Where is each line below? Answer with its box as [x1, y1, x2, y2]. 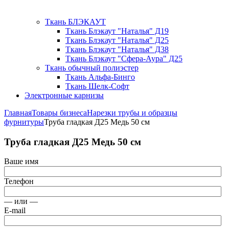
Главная [4, 108, 32, 117]
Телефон [4, 177, 34, 186]
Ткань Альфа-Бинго [65, 73, 135, 81]
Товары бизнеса [32, 108, 87, 117]
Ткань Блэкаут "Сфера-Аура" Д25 [65, 54, 182, 63]
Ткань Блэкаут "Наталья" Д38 [65, 45, 169, 54]
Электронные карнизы [25, 91, 104, 100]
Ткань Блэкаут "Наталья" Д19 [65, 27, 169, 35]
